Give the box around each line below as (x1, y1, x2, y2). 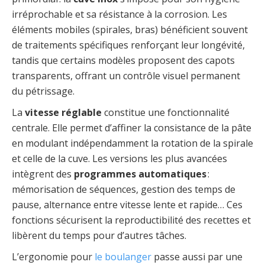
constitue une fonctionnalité (102, 106, 230, 119)
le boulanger (95, 250, 151, 264)
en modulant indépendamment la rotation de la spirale (12, 137, 253, 150)
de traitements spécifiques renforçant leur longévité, (12, 38, 245, 52)
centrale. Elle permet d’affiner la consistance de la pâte (12, 121, 251, 135)
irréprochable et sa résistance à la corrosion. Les (12, 8, 227, 21)
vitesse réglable (25, 106, 102, 119)
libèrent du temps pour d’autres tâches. (12, 229, 186, 243)
